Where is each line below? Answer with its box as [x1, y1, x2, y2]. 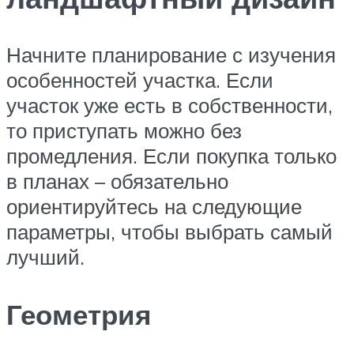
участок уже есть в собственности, [6, 92, 333, 118]
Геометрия [6, 296, 159, 332]
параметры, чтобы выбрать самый [6, 218, 333, 244]
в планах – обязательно [6, 168, 228, 194]
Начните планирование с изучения [6, 41, 336, 67]
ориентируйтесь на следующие [6, 193, 302, 219]
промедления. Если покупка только [6, 142, 337, 168]
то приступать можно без [6, 117, 242, 143]
